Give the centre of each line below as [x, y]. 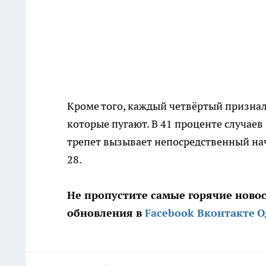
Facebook [170, 213]
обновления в [104, 213]
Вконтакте [226, 213]
